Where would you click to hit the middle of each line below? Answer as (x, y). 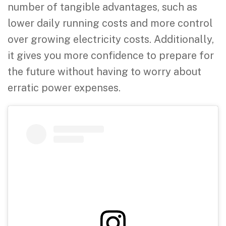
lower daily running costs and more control (110, 23)
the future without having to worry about (104, 71)
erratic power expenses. (64, 88)
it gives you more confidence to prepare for (111, 55)
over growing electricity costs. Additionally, (111, 39)
